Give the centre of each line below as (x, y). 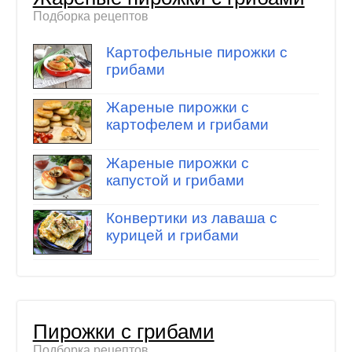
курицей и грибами (172, 236)
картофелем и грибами (187, 125)
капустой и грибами (175, 180)
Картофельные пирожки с (196, 52)
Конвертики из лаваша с (191, 218)
